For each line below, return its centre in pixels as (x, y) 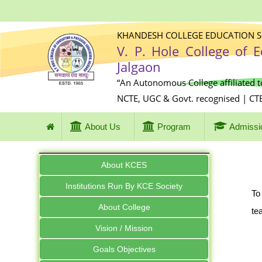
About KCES (124, 165)
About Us (103, 127)
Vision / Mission (124, 228)
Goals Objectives (124, 249)
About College (124, 207)
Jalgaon (139, 67)
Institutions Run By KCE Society (124, 186)
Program (174, 127)
